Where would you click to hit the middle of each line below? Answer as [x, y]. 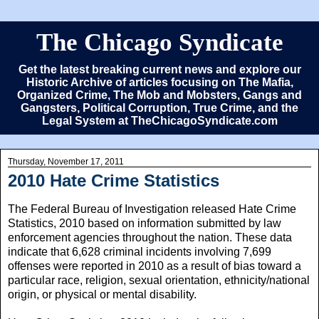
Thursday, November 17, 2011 [66, 162]
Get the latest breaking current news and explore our [159, 69]
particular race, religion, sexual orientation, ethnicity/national [159, 280]
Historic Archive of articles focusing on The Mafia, [159, 82]
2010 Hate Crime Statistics [114, 181]
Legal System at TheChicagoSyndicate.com [159, 121]
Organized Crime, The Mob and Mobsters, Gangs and [159, 95]
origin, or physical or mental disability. [102, 294]
